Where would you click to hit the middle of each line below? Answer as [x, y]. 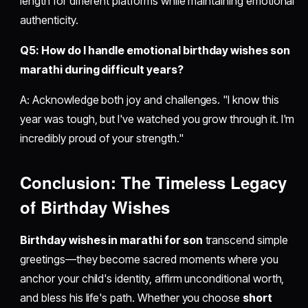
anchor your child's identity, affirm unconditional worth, [152, 279]
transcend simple [245, 240]
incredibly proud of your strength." [102, 139]
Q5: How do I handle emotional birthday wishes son [155, 51]
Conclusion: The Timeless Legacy [154, 183]
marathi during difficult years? [102, 70]
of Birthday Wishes [95, 207]
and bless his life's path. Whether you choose [131, 298]
